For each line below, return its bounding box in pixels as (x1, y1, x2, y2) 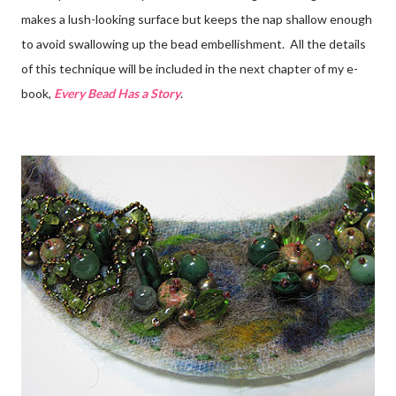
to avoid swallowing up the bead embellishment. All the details (21, 35, 366, 51)
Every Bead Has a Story (54, 85, 180, 101)
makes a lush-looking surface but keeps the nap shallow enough (21, 11, 372, 27)
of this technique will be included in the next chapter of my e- (21, 60, 358, 76)
